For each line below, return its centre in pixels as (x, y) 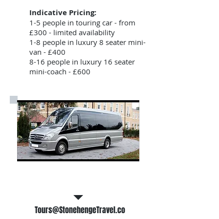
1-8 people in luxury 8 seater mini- (88, 42)
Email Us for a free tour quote (78, 176)
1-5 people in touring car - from (82, 22)
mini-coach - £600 (60, 71)
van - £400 (47, 52)
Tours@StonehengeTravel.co (80, 210)
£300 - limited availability (72, 32)
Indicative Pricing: (63, 12)
